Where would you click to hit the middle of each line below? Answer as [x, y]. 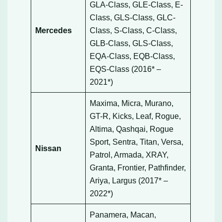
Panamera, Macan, [123, 214]
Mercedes [54, 30]
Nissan [49, 148]
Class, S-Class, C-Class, [134, 30]
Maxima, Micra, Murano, [132, 103]
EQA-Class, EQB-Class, [133, 56]
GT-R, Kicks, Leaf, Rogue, [136, 116]
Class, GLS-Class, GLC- [133, 17]
